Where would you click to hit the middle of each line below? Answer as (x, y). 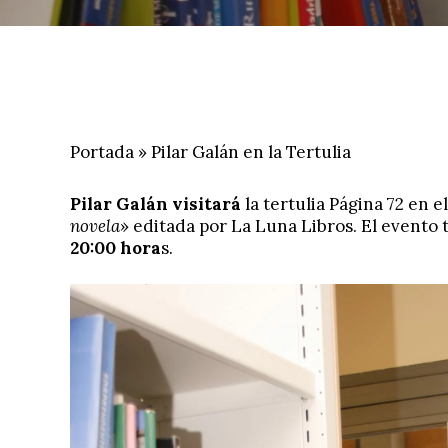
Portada (102, 152)
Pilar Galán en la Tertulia (251, 152)
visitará (206, 203)
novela (95, 225)
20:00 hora (115, 247)
